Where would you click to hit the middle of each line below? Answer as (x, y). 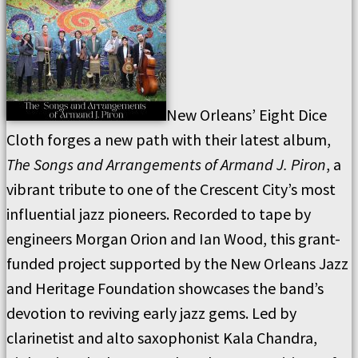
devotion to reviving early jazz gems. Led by (151, 313)
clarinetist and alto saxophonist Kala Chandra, (162, 338)
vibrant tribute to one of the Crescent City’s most (171, 189)
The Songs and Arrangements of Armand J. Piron (166, 164)
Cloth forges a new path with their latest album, (169, 139)
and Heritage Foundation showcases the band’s (165, 288)
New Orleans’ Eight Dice (247, 115)
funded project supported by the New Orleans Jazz (177, 263)
